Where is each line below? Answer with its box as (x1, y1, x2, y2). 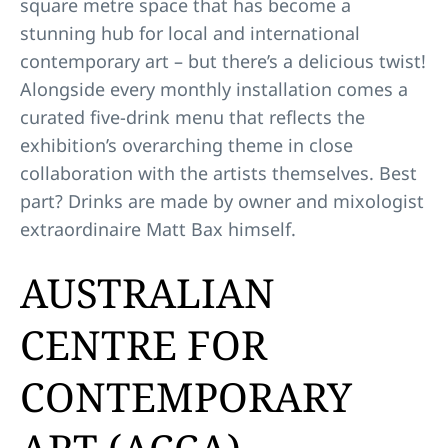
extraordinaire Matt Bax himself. (20, 216, 296, 241)
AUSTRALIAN (20, 264, 275, 320)
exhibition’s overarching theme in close (20, 132, 353, 157)
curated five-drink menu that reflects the (20, 104, 365, 129)
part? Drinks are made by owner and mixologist (20, 188, 424, 213)
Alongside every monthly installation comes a (20, 76, 408, 101)
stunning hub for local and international (20, 20, 360, 45)
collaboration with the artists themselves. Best (20, 160, 417, 185)
